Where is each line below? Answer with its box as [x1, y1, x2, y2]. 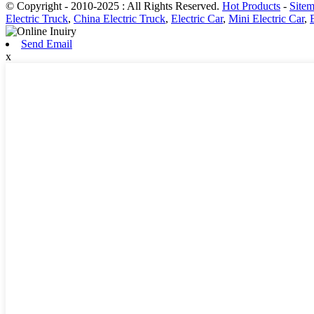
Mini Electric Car [228, 13, 304, 25]
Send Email [21, 38, 72, 50]
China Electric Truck [74, 13, 165, 25]
